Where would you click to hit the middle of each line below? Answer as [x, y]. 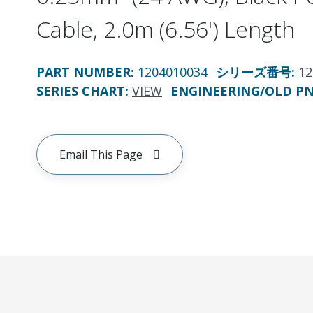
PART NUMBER [83, 72]
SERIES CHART [81, 91]
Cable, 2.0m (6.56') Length [166, 29]
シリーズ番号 [254, 72]
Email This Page [101, 154]
